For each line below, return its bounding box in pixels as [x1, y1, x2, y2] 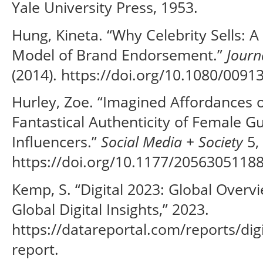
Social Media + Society [101, 131, 243, 152]
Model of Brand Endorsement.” [12, 44, 227, 65]
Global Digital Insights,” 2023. [12, 198, 209, 219]
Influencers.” [12, 131, 101, 152]
